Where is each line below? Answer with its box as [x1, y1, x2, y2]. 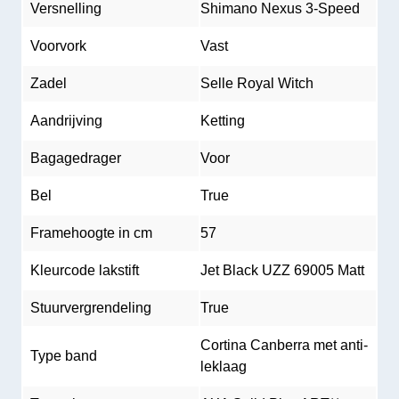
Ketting [200, 113, 245, 128]
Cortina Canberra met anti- [200, 338, 368, 353]
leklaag [200, 359, 247, 374]
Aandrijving [30, 113, 102, 128]
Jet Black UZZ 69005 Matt [200, 263, 364, 278]
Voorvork [30, 38, 86, 53]
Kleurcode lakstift [30, 263, 139, 278]
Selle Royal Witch [200, 76, 313, 91]
